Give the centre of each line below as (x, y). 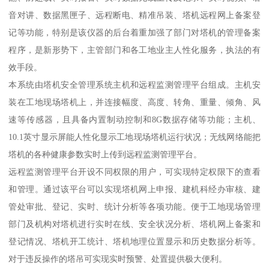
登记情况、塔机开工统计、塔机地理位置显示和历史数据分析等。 (134, 242)
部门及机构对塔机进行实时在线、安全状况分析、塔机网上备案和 (134, 224)
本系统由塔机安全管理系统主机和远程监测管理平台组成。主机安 (134, 85)
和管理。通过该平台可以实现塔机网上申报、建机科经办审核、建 (134, 189)
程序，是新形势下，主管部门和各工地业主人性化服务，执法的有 (134, 50)
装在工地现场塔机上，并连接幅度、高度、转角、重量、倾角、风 (134, 102)
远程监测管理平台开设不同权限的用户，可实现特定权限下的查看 (134, 172)
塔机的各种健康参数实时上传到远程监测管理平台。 (105, 155)
